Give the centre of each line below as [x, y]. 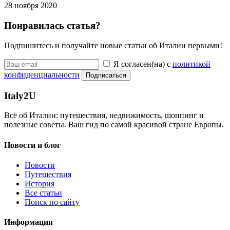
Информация [28, 222]
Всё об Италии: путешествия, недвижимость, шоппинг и [104, 116]
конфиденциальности [42, 74]
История [40, 183]
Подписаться [106, 75]
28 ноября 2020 [31, 6]
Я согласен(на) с [143, 64]
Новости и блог [32, 145]
